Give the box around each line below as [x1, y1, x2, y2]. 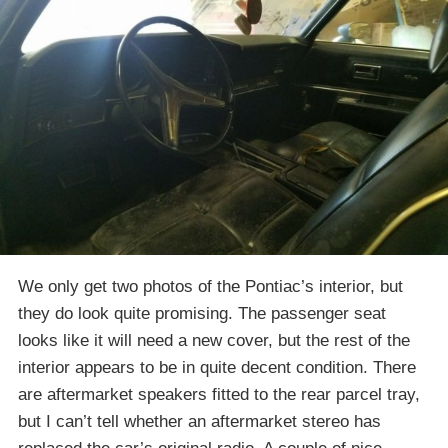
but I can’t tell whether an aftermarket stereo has [18, 411, 381, 431]
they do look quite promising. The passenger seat [18, 303, 386, 323]
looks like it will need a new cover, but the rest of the [18, 330, 410, 350]
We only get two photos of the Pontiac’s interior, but [18, 276, 403, 296]
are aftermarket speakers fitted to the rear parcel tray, [18, 384, 420, 404]
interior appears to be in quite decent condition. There [18, 357, 416, 377]
